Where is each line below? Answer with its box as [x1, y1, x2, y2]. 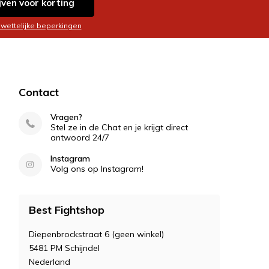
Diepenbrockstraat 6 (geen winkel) [28, 229, 164, 240]
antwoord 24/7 [50, 132, 109, 144]
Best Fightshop [28, 203, 104, 217]
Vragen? [50, 112, 82, 123]
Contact [18, 85, 59, 100]
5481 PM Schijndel [28, 243, 100, 254]
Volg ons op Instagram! [50, 163, 144, 175]
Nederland [28, 256, 70, 268]
